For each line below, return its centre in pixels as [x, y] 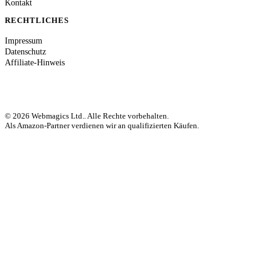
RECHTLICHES [37, 20]
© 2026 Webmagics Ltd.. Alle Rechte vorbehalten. [87, 116]
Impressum [24, 41]
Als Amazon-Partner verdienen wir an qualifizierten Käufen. [102, 125]
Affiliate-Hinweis [35, 62]
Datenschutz [25, 51]
